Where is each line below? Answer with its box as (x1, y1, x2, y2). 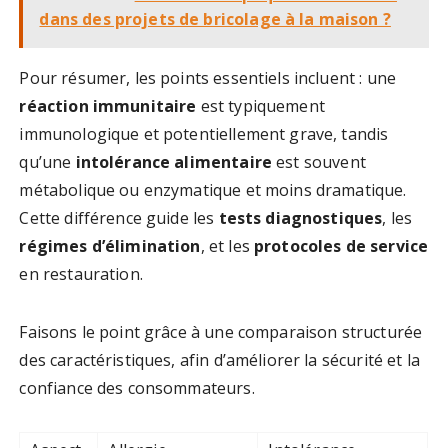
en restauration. (19, 263, 143, 286)
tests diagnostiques (218, 207, 383, 230)
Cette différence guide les (19, 207, 219, 230)
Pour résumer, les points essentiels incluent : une (19, 67, 396, 90)
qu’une (19, 151, 76, 174)
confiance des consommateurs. (19, 377, 255, 400)
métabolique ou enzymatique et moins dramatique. (19, 179, 407, 202)
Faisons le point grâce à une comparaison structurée (19, 321, 423, 344)
